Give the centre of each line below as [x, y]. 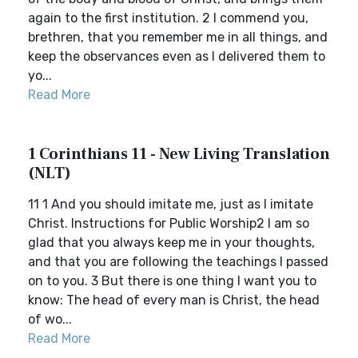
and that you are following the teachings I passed [178, 262]
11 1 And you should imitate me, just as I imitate [171, 204]
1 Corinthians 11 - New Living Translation [179, 154]
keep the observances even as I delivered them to [177, 56]
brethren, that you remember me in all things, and [178, 37]
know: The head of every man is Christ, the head [174, 300]
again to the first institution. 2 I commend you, [168, 18]
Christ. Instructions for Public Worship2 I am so [169, 223]
